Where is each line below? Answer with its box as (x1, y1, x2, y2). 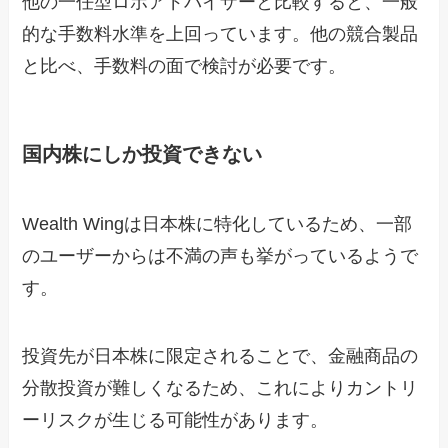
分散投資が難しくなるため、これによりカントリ (22, 377, 419, 398)
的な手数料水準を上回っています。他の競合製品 (22, 24, 419, 45)
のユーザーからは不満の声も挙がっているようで (22, 245, 419, 266)
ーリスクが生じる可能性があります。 (22, 409, 329, 430)
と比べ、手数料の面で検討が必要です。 (22, 56, 347, 77)
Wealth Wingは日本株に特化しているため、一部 (22, 213, 413, 234)
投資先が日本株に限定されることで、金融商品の (22, 345, 419, 366)
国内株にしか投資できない (22, 143, 263, 166)
